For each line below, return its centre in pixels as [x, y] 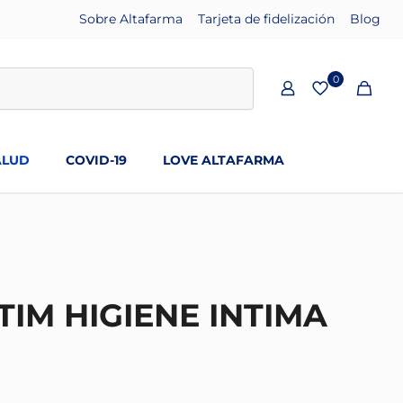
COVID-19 [96, 160]
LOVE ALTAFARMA [224, 160]
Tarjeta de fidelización [266, 19]
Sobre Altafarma [131, 19]
